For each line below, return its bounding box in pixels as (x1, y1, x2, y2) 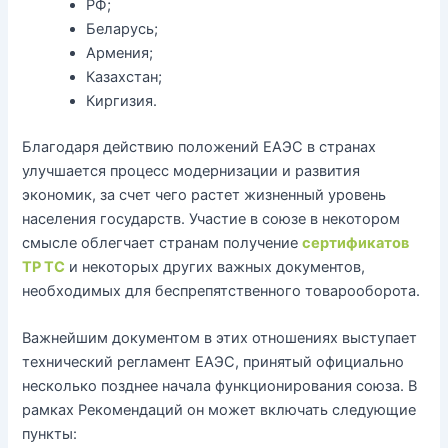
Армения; (86, 44, 154, 63)
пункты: (22, 425, 78, 444)
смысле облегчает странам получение (22, 234, 303, 253)
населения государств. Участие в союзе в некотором (22, 210, 401, 229)
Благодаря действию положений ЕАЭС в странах (22, 138, 377, 157)
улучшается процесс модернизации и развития (22, 162, 361, 181)
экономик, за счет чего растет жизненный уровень (22, 186, 387, 205)
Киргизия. (86, 92, 158, 111)
